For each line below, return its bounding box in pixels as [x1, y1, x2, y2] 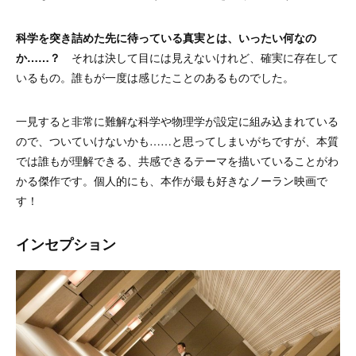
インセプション [16, 233, 116, 254]
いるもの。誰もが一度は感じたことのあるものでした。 [16, 68, 294, 85]
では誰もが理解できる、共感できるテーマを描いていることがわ [16, 152, 339, 168]
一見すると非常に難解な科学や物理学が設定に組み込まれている [16, 112, 339, 129]
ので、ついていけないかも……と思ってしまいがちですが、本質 [16, 132, 339, 149]
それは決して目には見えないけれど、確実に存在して [60, 48, 339, 65]
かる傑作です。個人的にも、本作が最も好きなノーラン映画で [16, 172, 327, 188]
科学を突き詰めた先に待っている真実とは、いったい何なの [16, 29, 316, 45]
